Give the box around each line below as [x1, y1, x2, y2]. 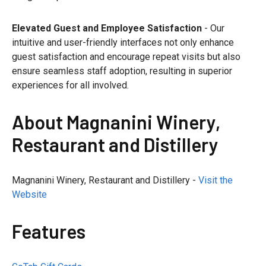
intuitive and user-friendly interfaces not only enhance [12, 37, 234, 49]
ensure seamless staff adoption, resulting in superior [12, 65, 232, 77]
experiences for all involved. [12, 80, 129, 91]
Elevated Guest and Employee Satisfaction [12, 23, 202, 34]
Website [12, 189, 47, 201]
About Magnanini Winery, [12, 110, 220, 134]
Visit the [198, 175, 233, 186]
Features [12, 220, 85, 243]
